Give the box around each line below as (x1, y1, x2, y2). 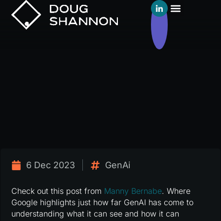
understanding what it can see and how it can (11, 209, 180, 219)
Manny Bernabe (104, 186, 162, 196)
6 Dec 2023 (26, 160, 75, 171)
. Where (162, 186, 191, 196)
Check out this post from (11, 186, 105, 196)
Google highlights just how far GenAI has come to (11, 197, 194, 208)
